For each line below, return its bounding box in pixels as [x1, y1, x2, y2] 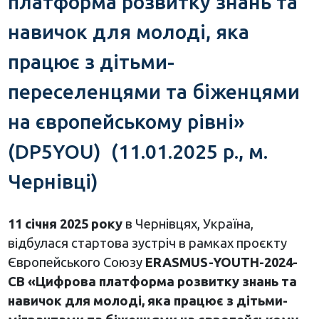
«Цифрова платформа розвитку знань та [27, 273, 297, 288]
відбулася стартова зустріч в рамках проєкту [7, 235, 287, 250]
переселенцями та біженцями [7, 80, 300, 103]
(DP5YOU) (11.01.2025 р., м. [7, 140, 268, 162]
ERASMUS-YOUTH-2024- [145, 254, 298, 269]
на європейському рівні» [7, 110, 244, 132]
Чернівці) [7, 169, 98, 192]
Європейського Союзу [7, 254, 145, 269]
